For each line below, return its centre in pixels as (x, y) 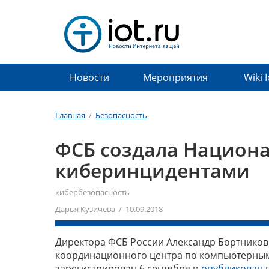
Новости (89, 77)
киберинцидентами (153, 170)
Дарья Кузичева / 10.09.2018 (109, 209)
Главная (70, 116)
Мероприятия (175, 77)
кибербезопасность (92, 192)
